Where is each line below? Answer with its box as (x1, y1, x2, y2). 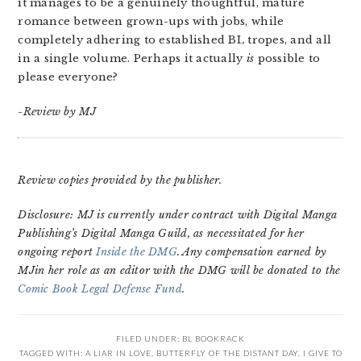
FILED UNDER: (116, 334, 182, 343)
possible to (254, 52, 321, 65)
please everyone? (18, 70, 118, 84)
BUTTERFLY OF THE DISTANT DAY (156, 348, 298, 358)
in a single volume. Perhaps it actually (18, 52, 247, 65)
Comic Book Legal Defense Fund (18, 282, 182, 296)
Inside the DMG (96, 245, 177, 259)
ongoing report (18, 245, 97, 259)
